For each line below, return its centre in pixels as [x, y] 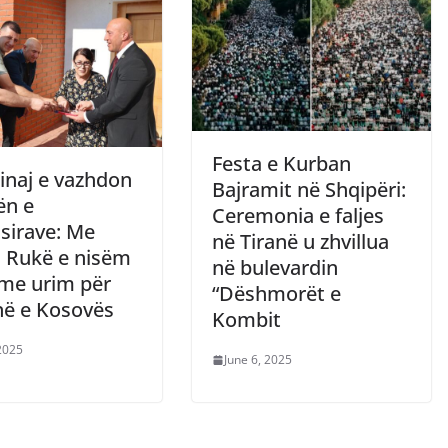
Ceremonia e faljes [298, 216]
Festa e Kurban [281, 164]
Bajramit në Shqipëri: [309, 190]
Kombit [246, 320]
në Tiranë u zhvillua [300, 242]
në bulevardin [275, 268]
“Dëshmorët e [276, 294]
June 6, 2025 [258, 360]
